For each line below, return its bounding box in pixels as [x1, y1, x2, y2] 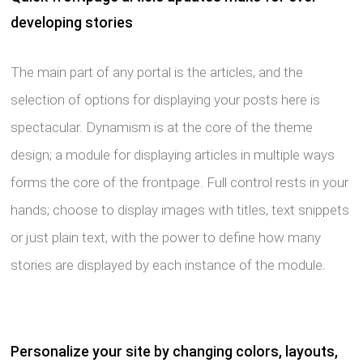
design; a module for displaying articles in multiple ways [11, 147, 335, 163]
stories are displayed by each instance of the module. [11, 257, 327, 273]
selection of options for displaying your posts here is [11, 92, 321, 108]
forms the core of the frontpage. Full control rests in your [11, 174, 349, 190]
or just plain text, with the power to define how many [11, 229, 322, 246]
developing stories [11, 14, 134, 31]
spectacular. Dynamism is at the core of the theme [11, 119, 314, 135]
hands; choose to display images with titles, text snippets [11, 202, 350, 218]
